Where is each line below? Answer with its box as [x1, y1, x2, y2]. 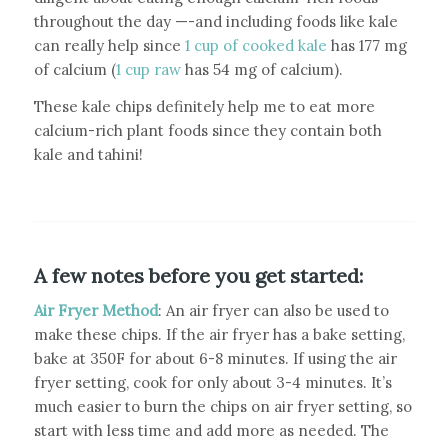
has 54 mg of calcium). [180, 60, 343, 80]
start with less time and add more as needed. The [33, 421, 389, 441]
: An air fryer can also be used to [157, 301, 389, 321]
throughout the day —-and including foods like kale [33, 12, 398, 32]
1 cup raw [115, 60, 181, 80]
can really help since [33, 36, 185, 56]
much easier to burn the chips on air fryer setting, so [33, 397, 412, 417]
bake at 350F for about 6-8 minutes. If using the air [33, 349, 397, 369]
